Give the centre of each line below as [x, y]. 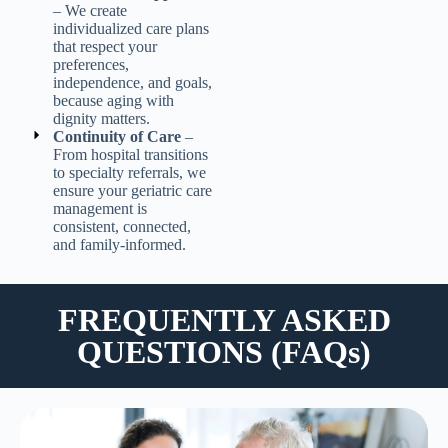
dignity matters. [101, 118]
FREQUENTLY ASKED [224, 319]
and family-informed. [119, 244]
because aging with [113, 100]
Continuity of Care [118, 136]
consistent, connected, [121, 226]
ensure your [91, 190]
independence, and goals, [132, 82]
